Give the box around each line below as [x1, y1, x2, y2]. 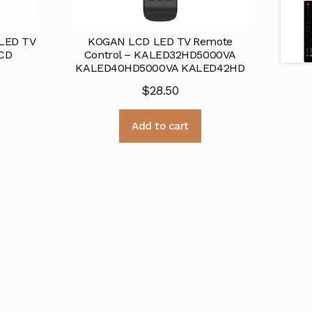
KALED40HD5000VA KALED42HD [75, 61, 245, 75]
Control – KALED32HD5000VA [84, 48, 236, 62]
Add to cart [132, 120, 189, 133]
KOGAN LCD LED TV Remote [87, 35, 233, 49]
